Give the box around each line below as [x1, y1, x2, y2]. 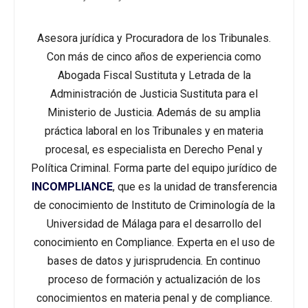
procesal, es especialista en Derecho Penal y [45, 143, 263, 156]
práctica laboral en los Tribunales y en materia [45, 124, 263, 137]
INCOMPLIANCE [31, 180, 113, 193]
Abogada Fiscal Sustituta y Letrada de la [57, 69, 251, 82]
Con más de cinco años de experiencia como [47, 50, 261, 63]
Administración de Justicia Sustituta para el [50, 87, 258, 100]
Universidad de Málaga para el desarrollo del [47, 217, 261, 230]
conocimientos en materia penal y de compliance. [36, 291, 272, 305]
